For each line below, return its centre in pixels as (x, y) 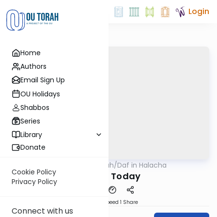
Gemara (67, 165)
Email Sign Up (43, 80)
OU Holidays (40, 94)
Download (90, 202)
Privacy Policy (34, 182)
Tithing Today (108, 176)
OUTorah (99, 165)
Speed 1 (112, 202)
